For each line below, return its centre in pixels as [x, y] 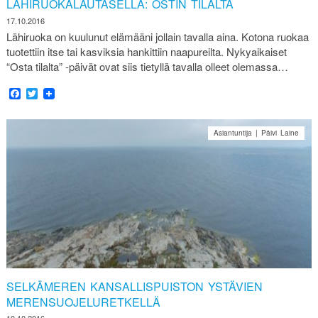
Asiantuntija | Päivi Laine [257, 132]
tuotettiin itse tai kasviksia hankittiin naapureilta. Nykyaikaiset [146, 51]
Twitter [54, 93]
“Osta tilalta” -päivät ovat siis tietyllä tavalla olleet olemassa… [147, 66]
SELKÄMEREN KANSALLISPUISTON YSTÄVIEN [134, 286]
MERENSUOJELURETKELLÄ [83, 302]
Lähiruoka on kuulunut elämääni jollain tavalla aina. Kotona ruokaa [157, 36]
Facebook [45, 93]
